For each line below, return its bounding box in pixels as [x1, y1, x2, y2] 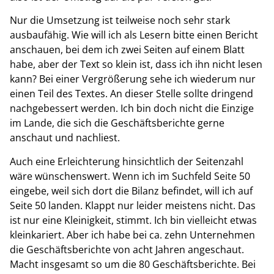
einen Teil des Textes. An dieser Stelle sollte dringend [10, 87, 253, 101]
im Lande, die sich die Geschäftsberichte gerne [10, 116, 224, 130]
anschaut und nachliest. [10, 131, 120, 145]
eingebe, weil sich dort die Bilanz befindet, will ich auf [10, 183, 253, 198]
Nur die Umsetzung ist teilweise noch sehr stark [10, 13, 230, 28]
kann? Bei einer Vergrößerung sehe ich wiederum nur [10, 72, 256, 86]
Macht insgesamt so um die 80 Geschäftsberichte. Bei [10, 257, 256, 271]
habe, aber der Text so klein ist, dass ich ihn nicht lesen [10, 57, 262, 72]
